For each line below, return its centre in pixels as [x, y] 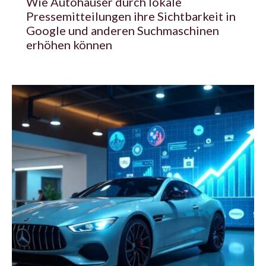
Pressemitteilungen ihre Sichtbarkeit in [131, 16]
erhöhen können [69, 44]
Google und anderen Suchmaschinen [123, 30]
